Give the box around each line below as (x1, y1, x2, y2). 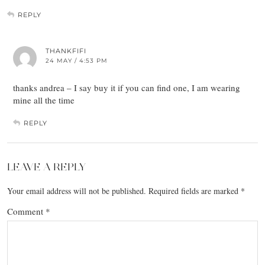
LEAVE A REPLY (7, 160, 86, 174)
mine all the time (13, 94, 75, 106)
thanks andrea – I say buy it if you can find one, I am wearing (13, 82, 240, 94)
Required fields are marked (148, 185, 241, 197)
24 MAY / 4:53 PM (46, 57, 108, 65)
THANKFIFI (46, 47, 86, 56)
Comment (7, 205, 46, 218)
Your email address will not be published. (7, 185, 146, 197)
